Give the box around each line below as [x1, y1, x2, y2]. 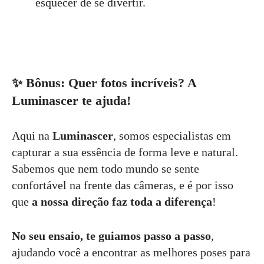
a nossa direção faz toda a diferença [32, 194, 212, 208]
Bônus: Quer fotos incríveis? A [26, 75, 196, 90]
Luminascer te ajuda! [12, 93, 131, 108]
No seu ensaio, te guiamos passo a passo [12, 229, 211, 242]
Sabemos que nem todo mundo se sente [12, 161, 199, 175]
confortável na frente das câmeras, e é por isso [12, 178, 233, 192]
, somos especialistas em [113, 128, 231, 142]
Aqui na [12, 128, 52, 142]
